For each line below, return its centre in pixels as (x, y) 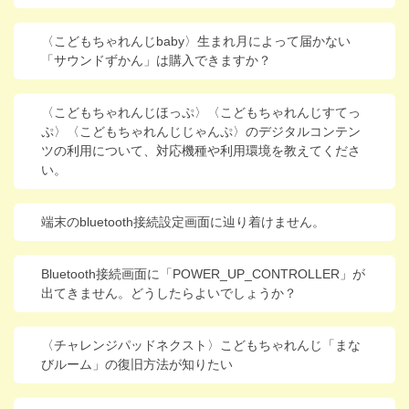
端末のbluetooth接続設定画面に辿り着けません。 (183, 222)
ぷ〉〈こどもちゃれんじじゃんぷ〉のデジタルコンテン (201, 131)
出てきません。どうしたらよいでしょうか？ (169, 293)
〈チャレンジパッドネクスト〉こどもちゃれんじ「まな (201, 345)
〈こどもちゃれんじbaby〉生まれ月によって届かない (196, 41)
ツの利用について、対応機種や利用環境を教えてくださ (201, 151)
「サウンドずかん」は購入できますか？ (156, 60)
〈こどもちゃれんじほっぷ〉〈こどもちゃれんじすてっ (201, 112)
